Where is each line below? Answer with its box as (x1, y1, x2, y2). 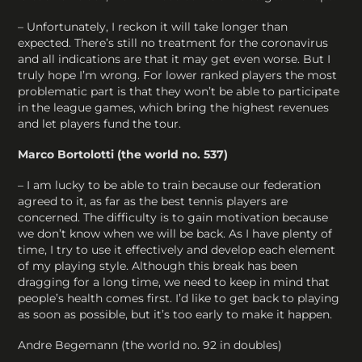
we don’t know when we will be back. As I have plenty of (18, 226, 333, 242)
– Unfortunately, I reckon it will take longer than (18, 19, 288, 34)
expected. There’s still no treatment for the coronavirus (18, 35, 329, 50)
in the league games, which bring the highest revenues (18, 99, 330, 115)
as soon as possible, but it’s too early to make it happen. (18, 307, 333, 322)
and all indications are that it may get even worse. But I (18, 51, 331, 66)
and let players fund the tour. (18, 116, 182, 131)
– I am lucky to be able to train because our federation (18, 178, 322, 193)
